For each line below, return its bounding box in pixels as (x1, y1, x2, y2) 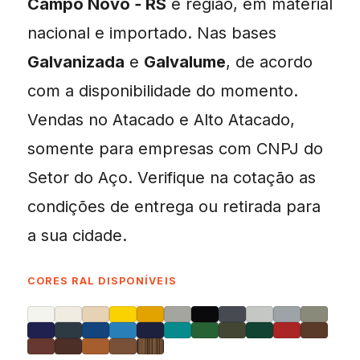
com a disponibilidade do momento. (27, 80, 298, 100)
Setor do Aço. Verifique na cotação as (27, 167, 316, 187)
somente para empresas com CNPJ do (27, 138, 323, 158)
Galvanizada (27, 51, 125, 72)
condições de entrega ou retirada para (27, 196, 321, 216)
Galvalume (144, 51, 226, 72)
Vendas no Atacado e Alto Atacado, (27, 109, 295, 129)
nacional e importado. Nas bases (27, 22, 276, 43)
